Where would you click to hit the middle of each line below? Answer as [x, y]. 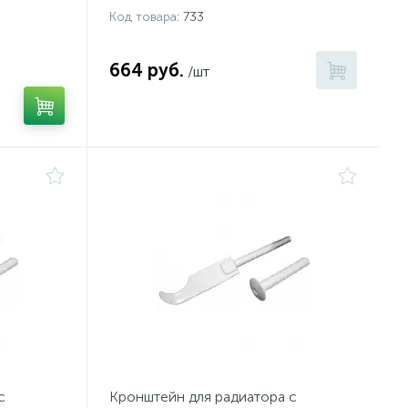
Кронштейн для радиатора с [203, 397]
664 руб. [147, 70]
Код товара [143, 17]
